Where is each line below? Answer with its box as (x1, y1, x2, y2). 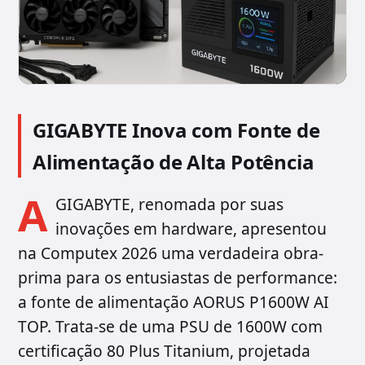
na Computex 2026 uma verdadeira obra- (18, 242, 323, 265)
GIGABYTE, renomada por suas (55, 193, 284, 216)
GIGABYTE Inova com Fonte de (33, 117, 320, 144)
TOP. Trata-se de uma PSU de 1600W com (18, 315, 323, 338)
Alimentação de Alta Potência (33, 148, 314, 176)
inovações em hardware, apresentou (55, 218, 327, 240)
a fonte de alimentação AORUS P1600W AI (18, 291, 329, 314)
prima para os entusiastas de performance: (18, 266, 337, 289)
